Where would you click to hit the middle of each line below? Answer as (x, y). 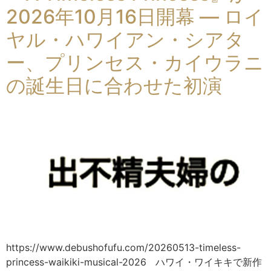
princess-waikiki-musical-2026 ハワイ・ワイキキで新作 (134, 262)
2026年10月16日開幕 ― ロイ (135, 17)
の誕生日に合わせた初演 (114, 86)
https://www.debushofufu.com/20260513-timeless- (123, 247)
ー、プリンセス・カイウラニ (135, 63)
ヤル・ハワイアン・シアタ (125, 40)
